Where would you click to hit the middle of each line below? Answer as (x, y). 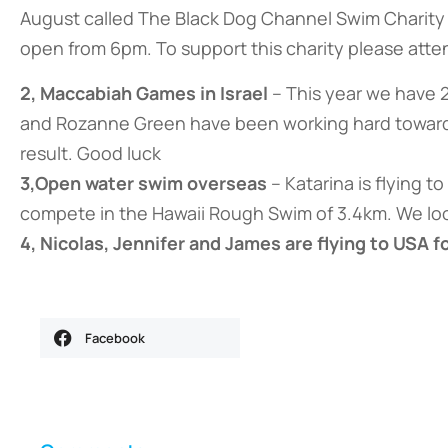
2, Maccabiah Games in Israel (144, 93)
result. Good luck (90, 153)
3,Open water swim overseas (143, 183)
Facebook (115, 338)
